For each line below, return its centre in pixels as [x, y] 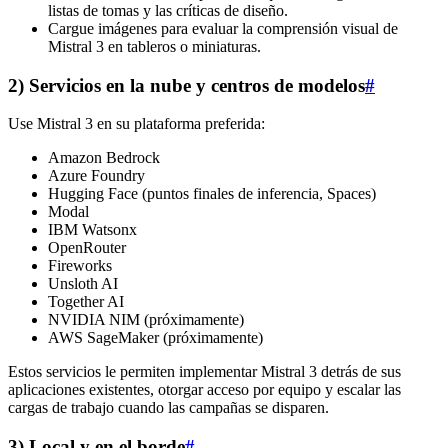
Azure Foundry [96, 176]
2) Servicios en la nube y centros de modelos [186, 85]
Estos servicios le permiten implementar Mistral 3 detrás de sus [204, 372]
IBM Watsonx [92, 230]
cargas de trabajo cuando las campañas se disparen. [168, 408]
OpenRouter [87, 248]
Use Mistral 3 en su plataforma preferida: [136, 124]
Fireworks [80, 266]
